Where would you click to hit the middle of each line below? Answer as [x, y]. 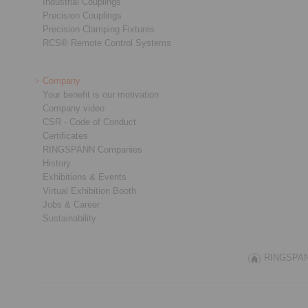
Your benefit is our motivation [101, 95]
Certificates [65, 136]
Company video [74, 108]
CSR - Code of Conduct [89, 122]
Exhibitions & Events [85, 177]
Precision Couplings [82, 15]
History [57, 163]
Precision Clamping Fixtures [99, 29]
